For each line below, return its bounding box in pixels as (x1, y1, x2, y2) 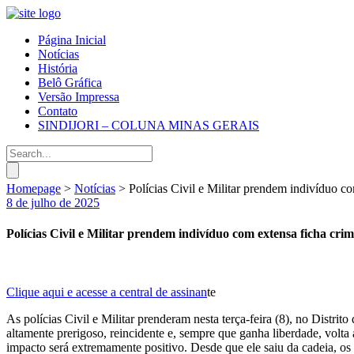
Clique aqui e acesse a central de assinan (6, 284, 207, 299)
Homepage (6, 182, 61, 195)
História (38, 62, 77, 75)
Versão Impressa (38, 90, 119, 104)
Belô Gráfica (38, 76, 102, 89)
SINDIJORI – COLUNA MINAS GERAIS (38, 119, 259, 132)
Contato (38, 104, 77, 118)
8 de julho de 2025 (6, 196, 100, 209)
